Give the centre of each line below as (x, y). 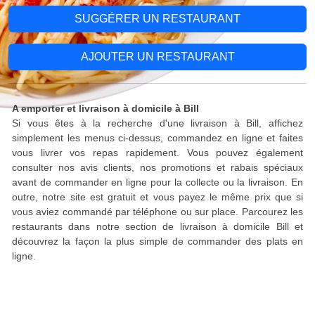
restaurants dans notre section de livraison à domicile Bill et (157, 226)
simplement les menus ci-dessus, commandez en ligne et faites (157, 138)
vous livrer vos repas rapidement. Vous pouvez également (157, 153)
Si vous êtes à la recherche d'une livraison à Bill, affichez (157, 123)
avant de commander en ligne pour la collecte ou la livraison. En (157, 182)
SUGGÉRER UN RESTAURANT (157, 19)
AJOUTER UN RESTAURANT (157, 57)
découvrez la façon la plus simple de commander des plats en (157, 241)
